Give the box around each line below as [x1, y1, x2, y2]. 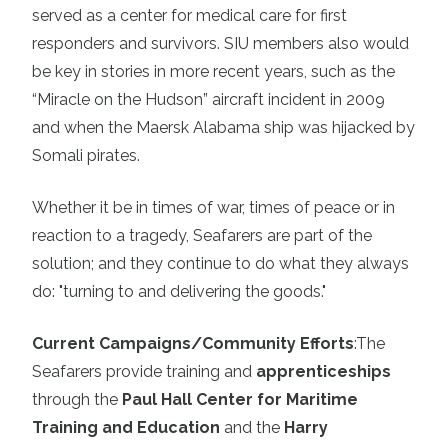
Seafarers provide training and [32, 361, 256, 381]
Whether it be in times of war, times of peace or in [32, 197, 395, 217]
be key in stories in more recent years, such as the [32, 61, 395, 81]
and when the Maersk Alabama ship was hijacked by [32, 117, 415, 137]
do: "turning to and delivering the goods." [32, 281, 326, 301]
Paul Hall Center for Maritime [122, 389, 358, 409]
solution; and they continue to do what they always [32, 253, 409, 273]
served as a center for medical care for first [32, 5, 347, 25]
